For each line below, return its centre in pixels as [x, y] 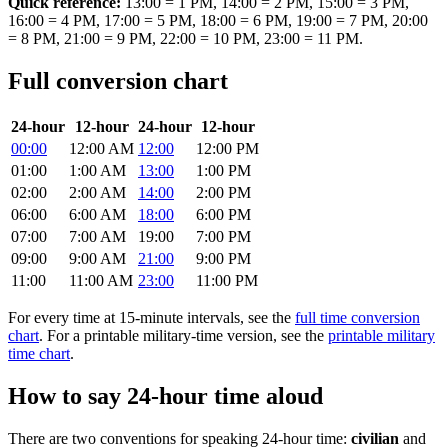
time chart [39, 353]
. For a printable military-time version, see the [183, 335]
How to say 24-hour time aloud [165, 395]
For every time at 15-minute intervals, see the [151, 317]
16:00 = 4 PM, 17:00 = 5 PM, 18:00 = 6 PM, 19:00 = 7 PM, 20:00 [218, 21]
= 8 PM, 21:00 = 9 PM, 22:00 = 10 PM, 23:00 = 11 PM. [185, 39]
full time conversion [357, 317]
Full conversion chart [118, 81]
